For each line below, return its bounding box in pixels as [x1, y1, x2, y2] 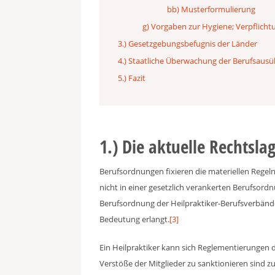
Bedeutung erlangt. [99, 214, 169, 225]
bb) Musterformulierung [167, 4, 255, 15]
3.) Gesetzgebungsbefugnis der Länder [118, 38, 257, 49]
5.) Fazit [118, 72, 145, 83]
